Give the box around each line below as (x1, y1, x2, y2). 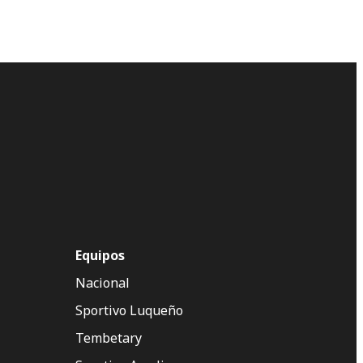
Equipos (75, 246, 125, 265)
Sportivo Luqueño (75, 301, 183, 320)
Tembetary (75, 329, 142, 348)
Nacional (75, 274, 130, 293)
